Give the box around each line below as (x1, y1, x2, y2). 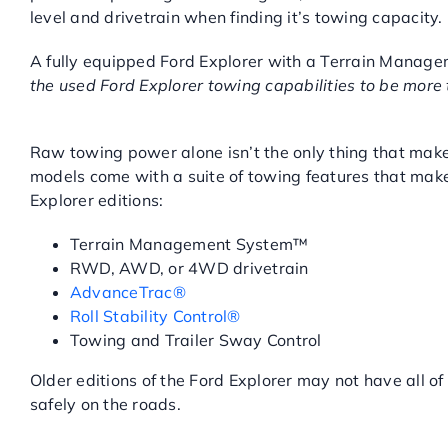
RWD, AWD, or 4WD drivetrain (69, 258, 309, 278)
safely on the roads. (29, 394, 181, 414)
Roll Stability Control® (69, 306, 241, 326)
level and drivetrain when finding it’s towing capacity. (29, 7, 443, 27)
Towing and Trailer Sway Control (69, 330, 322, 350)
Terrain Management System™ (69, 234, 309, 254)
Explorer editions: (29, 190, 164, 210)
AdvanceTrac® (69, 282, 186, 302)
